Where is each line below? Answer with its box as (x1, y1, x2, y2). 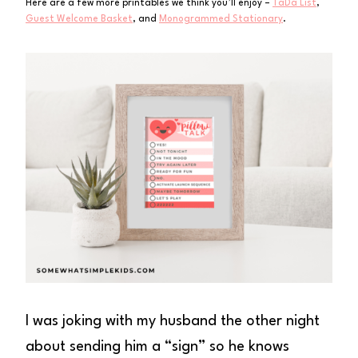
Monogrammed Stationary (159, 14, 283, 24)
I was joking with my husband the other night (26, 313, 320, 328)
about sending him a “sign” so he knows (26, 339, 289, 354)
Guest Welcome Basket (26, 14, 133, 24)
